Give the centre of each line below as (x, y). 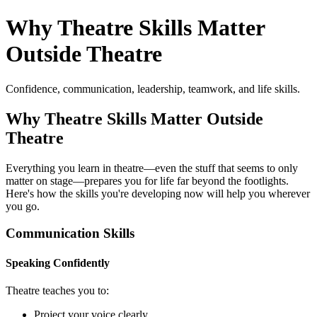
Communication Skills (70, 234)
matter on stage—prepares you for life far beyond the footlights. (147, 180)
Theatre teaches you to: (57, 290)
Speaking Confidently (58, 263)
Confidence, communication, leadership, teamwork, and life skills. (153, 88)
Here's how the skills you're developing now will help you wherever (158, 193)
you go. (23, 206)
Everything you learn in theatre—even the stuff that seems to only (152, 168)
